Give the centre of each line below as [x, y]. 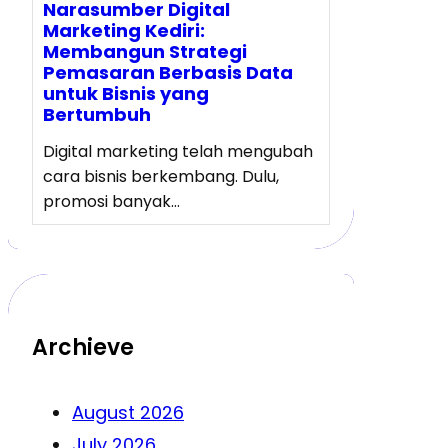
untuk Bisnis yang [126, 93]
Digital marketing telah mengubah [178, 152]
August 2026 [128, 412]
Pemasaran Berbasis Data [168, 72]
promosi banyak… [111, 202]
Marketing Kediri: [124, 30]
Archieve [83, 348]
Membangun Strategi [145, 51]
